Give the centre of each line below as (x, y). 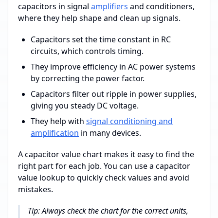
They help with (58, 121)
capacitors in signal (54, 7)
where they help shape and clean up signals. (99, 18)
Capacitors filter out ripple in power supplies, (114, 94)
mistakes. (36, 190)
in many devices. (110, 133)
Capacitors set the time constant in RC (101, 40)
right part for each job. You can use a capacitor (104, 166)
